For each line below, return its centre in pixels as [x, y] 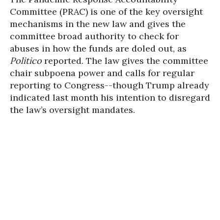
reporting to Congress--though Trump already [110, 85]
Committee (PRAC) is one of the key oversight [106, 12]
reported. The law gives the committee [125, 61]
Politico [26, 61]
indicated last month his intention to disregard [110, 97]
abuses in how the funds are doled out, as [98, 48]
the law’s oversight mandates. [72, 110]
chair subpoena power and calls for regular [102, 73]
